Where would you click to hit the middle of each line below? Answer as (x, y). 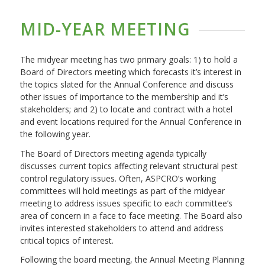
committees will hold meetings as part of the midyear (122, 190)
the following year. (55, 134)
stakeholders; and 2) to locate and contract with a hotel (126, 109)
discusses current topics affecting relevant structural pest (129, 166)
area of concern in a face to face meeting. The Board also (131, 215)
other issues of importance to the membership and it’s (124, 96)
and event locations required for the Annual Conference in (130, 121)
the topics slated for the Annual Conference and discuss (127, 84)
